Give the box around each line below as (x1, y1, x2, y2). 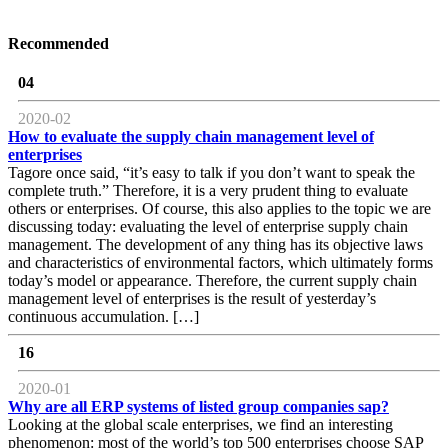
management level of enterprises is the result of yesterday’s (8, 290, 376, 308)
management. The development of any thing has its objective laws (8, 236, 423, 254)
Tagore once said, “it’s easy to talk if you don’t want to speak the (8, 164, 415, 182)
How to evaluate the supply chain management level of (8, 128, 374, 146)
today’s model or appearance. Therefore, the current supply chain (8, 272, 417, 290)
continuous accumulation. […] (8, 308, 199, 326)
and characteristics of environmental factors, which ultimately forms (8, 254, 433, 272)
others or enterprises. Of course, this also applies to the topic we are (8, 200, 431, 218)
